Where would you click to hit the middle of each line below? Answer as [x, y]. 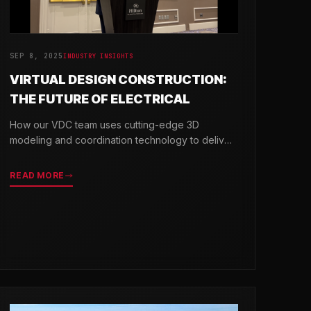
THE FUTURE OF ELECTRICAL [100, 99]
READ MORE [37, 175]
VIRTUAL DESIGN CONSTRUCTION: [119, 79]
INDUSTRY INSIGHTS [98, 56]
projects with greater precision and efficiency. [115, 155]
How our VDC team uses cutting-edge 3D [105, 124]
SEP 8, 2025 [37, 56]
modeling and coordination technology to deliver [122, 140]
